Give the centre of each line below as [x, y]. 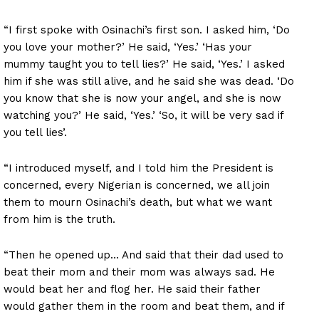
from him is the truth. [59, 219]
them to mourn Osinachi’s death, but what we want [138, 202]
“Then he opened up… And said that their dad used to [143, 255]
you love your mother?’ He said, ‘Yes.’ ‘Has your [128, 47]
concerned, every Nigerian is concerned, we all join [137, 185]
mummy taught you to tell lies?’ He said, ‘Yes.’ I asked [144, 64]
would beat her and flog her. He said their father [132, 289]
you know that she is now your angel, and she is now [142, 98]
